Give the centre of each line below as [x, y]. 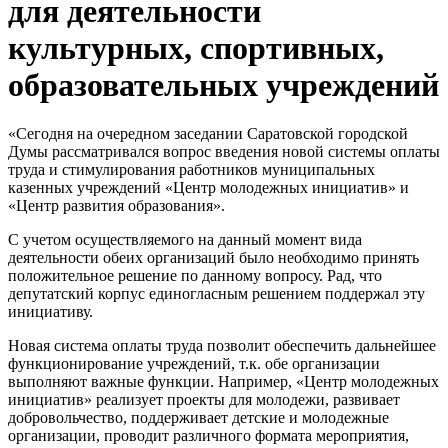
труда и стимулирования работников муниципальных [191, 170]
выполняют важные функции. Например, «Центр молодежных [223, 382]
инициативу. [50, 312]
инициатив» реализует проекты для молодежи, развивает [204, 400]
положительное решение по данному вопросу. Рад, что [195, 276]
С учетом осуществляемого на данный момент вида [185, 240]
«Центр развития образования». [116, 206]
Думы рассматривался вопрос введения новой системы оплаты [224, 152]
